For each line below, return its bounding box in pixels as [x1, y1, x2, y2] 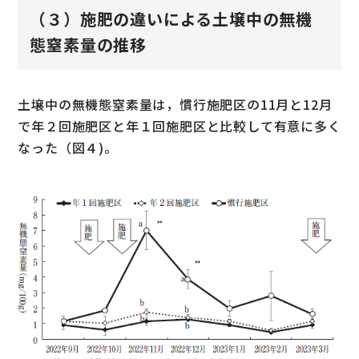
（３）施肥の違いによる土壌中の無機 [30, 6, 313, 30]
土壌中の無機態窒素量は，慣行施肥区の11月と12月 [18, 94, 333, 114]
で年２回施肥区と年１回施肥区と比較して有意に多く [18, 115, 341, 135]
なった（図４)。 [18, 137, 118, 157]
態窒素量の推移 [30, 32, 147, 56]
